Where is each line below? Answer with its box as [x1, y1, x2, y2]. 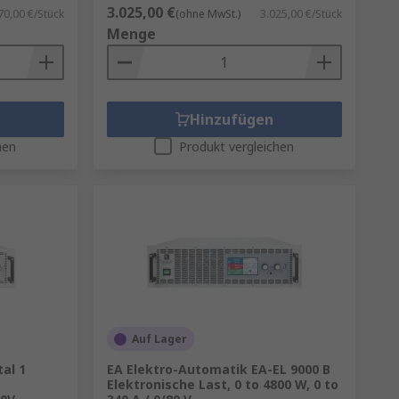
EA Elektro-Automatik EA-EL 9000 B [106, 361, 330, 378]
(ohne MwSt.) [175, 6, 240, 21]
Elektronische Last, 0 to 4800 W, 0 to [106, 376, 338, 393]
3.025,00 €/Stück [259, 6, 342, 21]
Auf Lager [131, 331, 187, 346]
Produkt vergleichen [179, 138, 295, 155]
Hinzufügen [189, 110, 273, 129]
